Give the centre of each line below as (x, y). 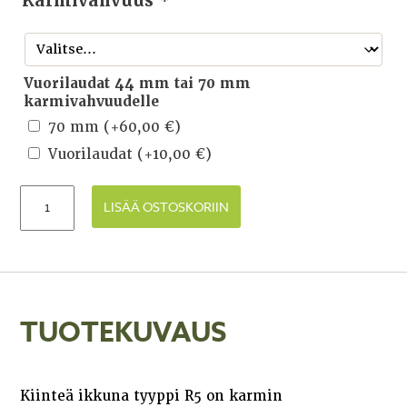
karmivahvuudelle (92, 101)
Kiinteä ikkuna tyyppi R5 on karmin (152, 396)
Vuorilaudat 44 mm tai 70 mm (138, 83)
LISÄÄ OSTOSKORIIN (167, 206)
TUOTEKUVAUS (124, 333)
